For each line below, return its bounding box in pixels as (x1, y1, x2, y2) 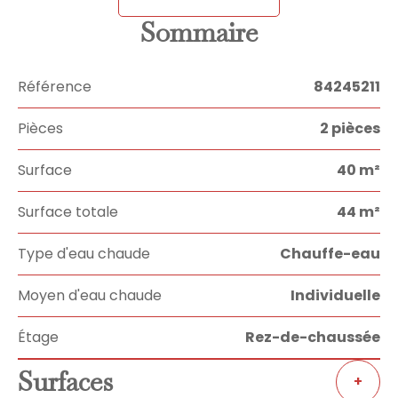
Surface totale (18, 202, 118, 222)
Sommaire (140, 15, 258, 50)
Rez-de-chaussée (245, 327, 380, 347)
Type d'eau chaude (18, 243, 150, 264)
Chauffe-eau (280, 243, 380, 264)
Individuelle (291, 285, 380, 306)
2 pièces (320, 118, 380, 139)
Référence (18, 76, 92, 97)
